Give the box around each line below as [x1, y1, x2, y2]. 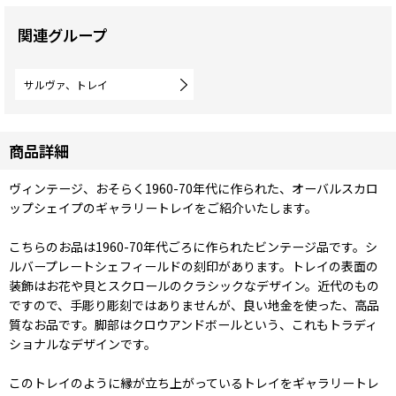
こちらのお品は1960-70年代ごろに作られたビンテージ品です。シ [9, 238, 377, 256]
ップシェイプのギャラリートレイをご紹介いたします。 [9, 199, 317, 217]
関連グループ [18, 24, 107, 47]
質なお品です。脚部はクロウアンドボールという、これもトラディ [9, 316, 377, 334]
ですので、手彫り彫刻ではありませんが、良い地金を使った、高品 [9, 296, 379, 315]
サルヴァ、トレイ [24, 77, 108, 93]
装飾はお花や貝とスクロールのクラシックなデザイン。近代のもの [9, 277, 379, 295]
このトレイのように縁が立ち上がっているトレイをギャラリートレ [9, 374, 379, 392]
